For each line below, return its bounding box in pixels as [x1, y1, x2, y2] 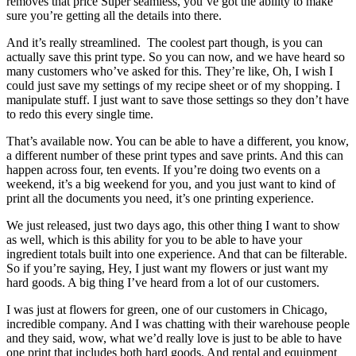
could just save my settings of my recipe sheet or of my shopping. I [6, 78, 340, 92]
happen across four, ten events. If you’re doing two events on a [6, 162, 320, 176]
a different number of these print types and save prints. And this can [6, 148, 343, 162]
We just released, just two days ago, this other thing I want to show [6, 218, 340, 232]
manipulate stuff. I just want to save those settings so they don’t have [6, 92, 349, 106]
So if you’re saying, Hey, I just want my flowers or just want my [6, 261, 328, 275]
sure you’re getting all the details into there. [6, 8, 222, 22]
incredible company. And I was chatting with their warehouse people [6, 316, 350, 331]
